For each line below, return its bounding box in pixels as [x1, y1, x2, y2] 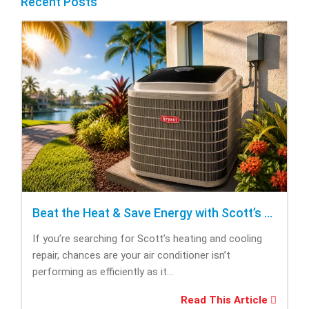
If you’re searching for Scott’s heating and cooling [32, 232, 262, 245]
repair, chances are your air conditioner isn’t [32, 248, 230, 261]
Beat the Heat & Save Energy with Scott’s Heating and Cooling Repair [264, 205, 272, 220]
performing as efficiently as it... [32, 265, 173, 278]
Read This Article [181, 293, 270, 306]
